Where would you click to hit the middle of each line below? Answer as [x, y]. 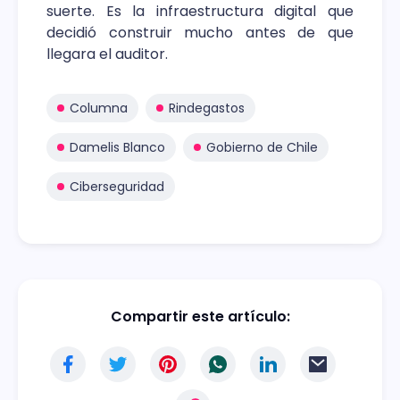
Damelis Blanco [117, 148]
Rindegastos [207, 108]
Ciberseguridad [117, 187]
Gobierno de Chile [262, 148]
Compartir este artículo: [200, 317]
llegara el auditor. [107, 54]
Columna [99, 108]
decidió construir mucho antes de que [200, 33]
